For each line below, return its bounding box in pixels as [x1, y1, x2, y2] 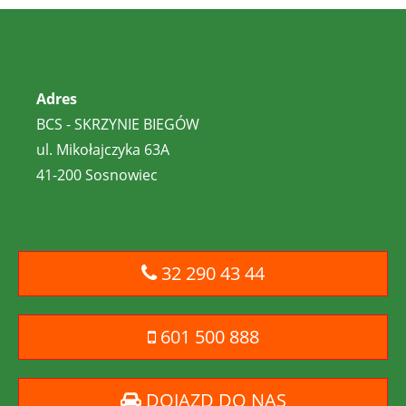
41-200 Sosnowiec [36, 165, 158, 185]
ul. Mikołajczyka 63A [36, 140, 169, 159]
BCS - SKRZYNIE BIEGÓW [36, 114, 199, 134]
